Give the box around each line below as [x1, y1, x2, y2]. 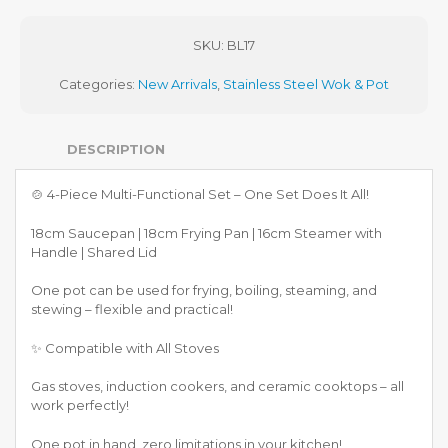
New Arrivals [138, 76, 217, 93]
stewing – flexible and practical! [31, 301, 233, 318]
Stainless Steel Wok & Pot [223, 76, 389, 93]
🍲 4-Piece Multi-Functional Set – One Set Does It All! [31, 186, 369, 203]
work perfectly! [31, 397, 129, 414]
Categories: [59, 76, 138, 93]
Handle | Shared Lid [31, 243, 157, 260]
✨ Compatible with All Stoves [31, 339, 219, 356]
